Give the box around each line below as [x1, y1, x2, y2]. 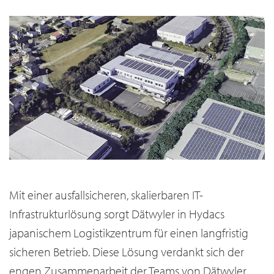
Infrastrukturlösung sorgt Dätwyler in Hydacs [9, 206, 224, 221]
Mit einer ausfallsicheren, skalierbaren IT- [9, 187, 203, 202]
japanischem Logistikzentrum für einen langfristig [9, 224, 248, 240]
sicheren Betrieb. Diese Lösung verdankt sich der [9, 243, 244, 259]
